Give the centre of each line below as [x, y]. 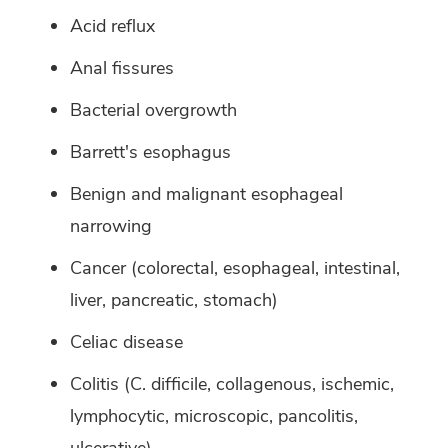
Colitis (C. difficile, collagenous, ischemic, [232, 384]
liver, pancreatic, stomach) [174, 300]
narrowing [111, 226]
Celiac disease [126, 342]
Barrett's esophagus [150, 152]
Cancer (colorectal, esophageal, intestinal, [235, 268]
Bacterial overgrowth [153, 110]
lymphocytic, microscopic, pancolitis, [214, 416]
